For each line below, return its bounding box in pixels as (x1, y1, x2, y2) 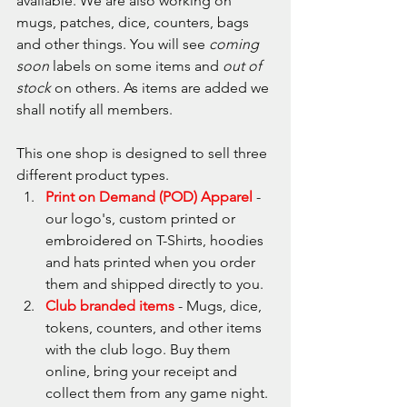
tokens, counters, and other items (45, 318, 265, 336)
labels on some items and (49, 56, 223, 74)
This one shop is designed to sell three (16, 144, 271, 162)
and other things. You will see (16, 35, 209, 53)
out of (223, 56, 265, 74)
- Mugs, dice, (174, 296, 265, 314)
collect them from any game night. (45, 383, 268, 402)
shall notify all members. (16, 100, 173, 118)
